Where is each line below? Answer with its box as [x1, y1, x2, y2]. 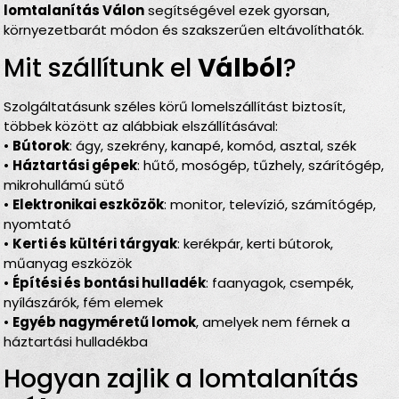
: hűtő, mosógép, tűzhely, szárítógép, [137, 155, 385, 175]
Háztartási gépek [12, 155, 138, 175]
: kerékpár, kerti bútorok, [177, 233, 334, 253]
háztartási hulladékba [4, 331, 149, 351]
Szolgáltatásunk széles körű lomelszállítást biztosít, [4, 96, 346, 116]
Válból [198, 50, 284, 85]
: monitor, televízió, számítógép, [164, 194, 377, 214]
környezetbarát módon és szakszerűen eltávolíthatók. [4, 20, 365, 40]
